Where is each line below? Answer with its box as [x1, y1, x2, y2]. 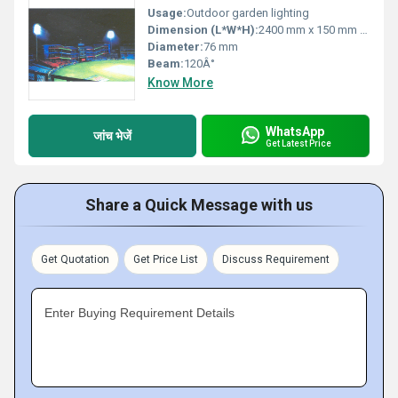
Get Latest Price [266, 138, 331, 148]
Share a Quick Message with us [85, 195, 313, 214]
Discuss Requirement [222, 253, 330, 266]
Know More [147, 76, 213, 90]
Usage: [147, 6, 187, 20]
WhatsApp [266, 123, 324, 139]
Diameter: [147, 40, 203, 53]
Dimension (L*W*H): [147, 23, 259, 36]
